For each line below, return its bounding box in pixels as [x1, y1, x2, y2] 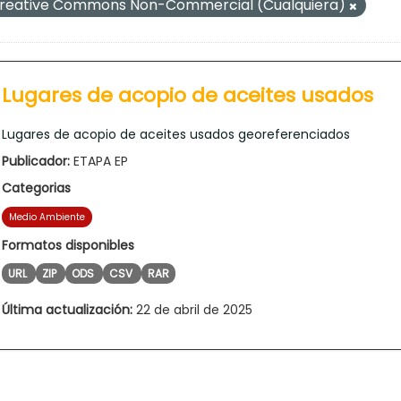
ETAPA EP [70, 151, 128, 170]
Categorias [2, 178, 71, 197]
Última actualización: [2, 300, 132, 319]
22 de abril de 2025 [132, 300, 252, 319]
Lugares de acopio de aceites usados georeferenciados [2, 124, 350, 143]
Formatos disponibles [2, 235, 134, 254]
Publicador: [2, 151, 70, 170]
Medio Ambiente [9, 209, 85, 224]
